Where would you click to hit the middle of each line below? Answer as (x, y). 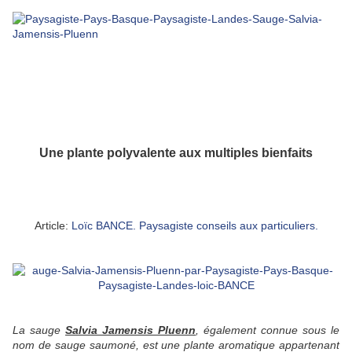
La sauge (39, 330)
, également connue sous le (268, 330)
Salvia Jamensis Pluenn (130, 330)
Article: (53, 226)
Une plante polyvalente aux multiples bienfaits (176, 153)
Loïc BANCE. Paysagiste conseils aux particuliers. (194, 226)
